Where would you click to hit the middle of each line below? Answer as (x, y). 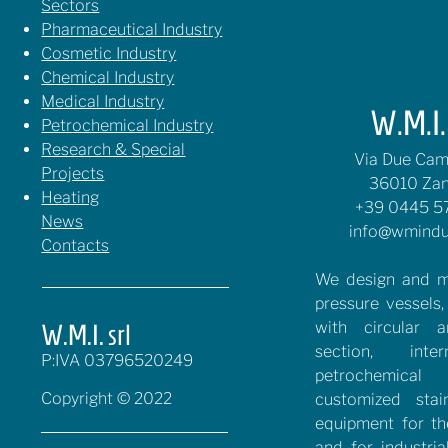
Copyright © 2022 (107, 398)
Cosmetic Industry (109, 53)
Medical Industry (103, 101)
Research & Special (113, 149)
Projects (73, 173)
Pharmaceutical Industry (132, 29)
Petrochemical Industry (127, 125)
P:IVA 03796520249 (117, 360)
